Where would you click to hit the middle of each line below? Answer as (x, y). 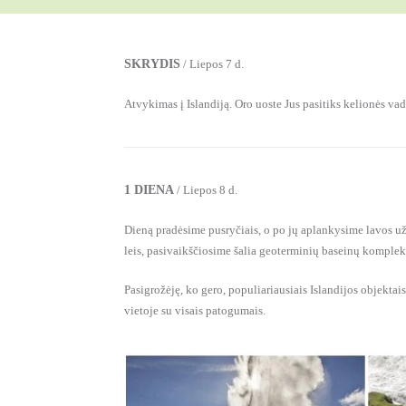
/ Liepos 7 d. (212, 63)
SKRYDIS (152, 63)
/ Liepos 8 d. (206, 189)
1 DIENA (149, 189)
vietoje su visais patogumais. (195, 310)
